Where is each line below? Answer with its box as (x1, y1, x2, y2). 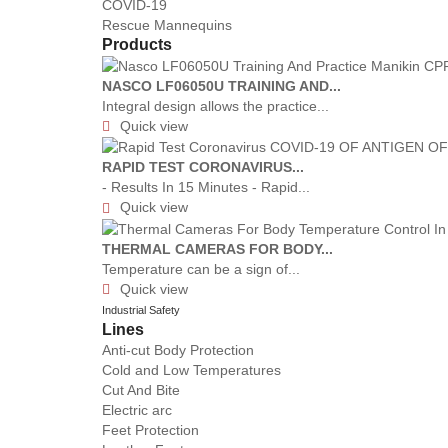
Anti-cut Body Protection (102, 341, 254, 358)
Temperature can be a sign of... (102, 260, 300, 277)
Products (102, 35, 172, 53)
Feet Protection (102, 421, 199, 438)
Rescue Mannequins (102, 16, 232, 33)
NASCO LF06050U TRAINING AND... (102, 77, 341, 94)
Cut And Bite (102, 381, 180, 398)
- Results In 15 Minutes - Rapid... (102, 179, 310, 196)
